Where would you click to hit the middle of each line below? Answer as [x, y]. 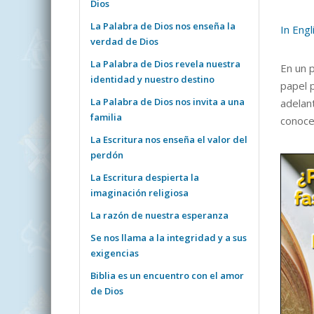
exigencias [115, 253]
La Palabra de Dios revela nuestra [165, 64]
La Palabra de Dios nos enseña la [163, 26]
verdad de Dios [124, 42]
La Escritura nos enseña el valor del [169, 140]
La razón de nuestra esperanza [159, 216]
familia [106, 117]
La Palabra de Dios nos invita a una [168, 102]
